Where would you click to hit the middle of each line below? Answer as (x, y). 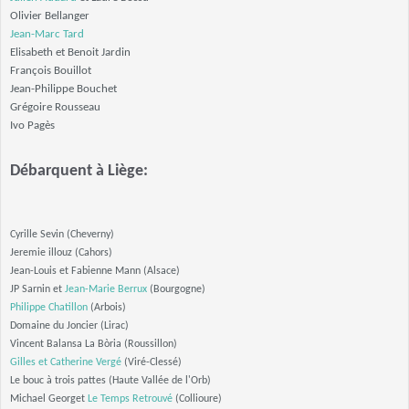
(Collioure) (197, 399)
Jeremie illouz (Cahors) (61, 253)
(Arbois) (107, 308)
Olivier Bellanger (50, 16)
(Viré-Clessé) (152, 362)
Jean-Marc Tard (47, 34)
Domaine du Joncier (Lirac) (69, 326)
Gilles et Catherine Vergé (66, 362)
